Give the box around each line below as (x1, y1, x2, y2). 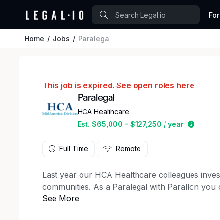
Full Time (59, 144, 88, 153)
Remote (116, 144, 141, 153)
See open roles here (116, 81, 194, 90)
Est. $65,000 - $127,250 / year (77, 120, 184, 128)
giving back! (42, 193, 86, 203)
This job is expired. (42, 81, 116, 90)
